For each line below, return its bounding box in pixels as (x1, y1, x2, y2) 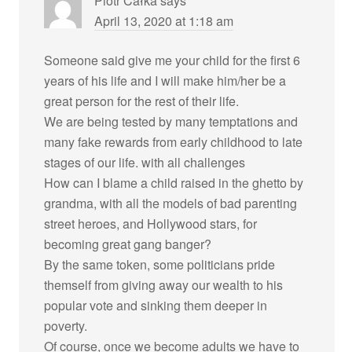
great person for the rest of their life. (44, 91, 240, 110)
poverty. (44, 316, 88, 335)
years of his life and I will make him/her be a (44, 71, 287, 90)
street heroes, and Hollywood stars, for (44, 214, 258, 233)
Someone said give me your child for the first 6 (44, 50, 301, 69)
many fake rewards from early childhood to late (44, 132, 303, 151)
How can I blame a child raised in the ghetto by (44, 173, 304, 192)
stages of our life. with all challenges (44, 152, 246, 171)
